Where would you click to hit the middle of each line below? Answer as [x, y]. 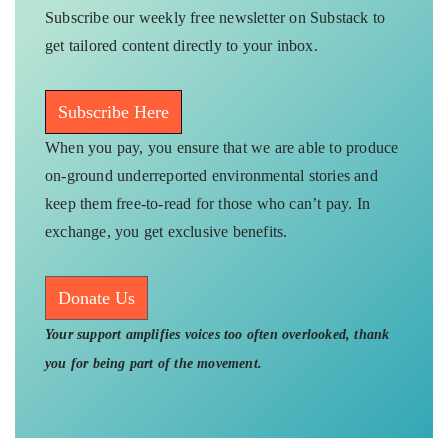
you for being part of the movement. [153, 363]
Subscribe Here [113, 111]
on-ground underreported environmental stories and [211, 175]
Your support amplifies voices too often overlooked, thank [217, 334]
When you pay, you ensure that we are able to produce [222, 147]
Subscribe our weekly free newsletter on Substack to [215, 17]
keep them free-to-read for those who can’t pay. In [208, 203]
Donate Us [96, 297]
